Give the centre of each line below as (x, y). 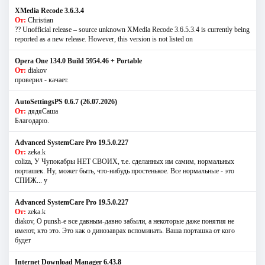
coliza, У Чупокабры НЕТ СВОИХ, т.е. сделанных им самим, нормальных (125, 162)
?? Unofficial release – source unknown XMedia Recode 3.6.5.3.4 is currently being (132, 30)
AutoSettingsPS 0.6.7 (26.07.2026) (66, 102)
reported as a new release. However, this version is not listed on (104, 39)
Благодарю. (32, 121)
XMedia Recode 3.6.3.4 (49, 11)
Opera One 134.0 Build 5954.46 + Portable (78, 61)
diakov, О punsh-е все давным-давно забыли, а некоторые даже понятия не (125, 222)
